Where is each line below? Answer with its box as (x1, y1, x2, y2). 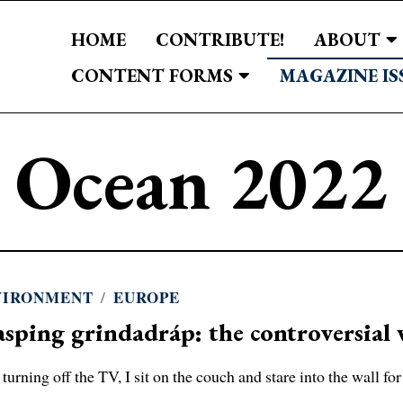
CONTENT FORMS (71, 63, 234, 87)
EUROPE (113, 286, 181, 309)
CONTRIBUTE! (156, 27, 285, 51)
